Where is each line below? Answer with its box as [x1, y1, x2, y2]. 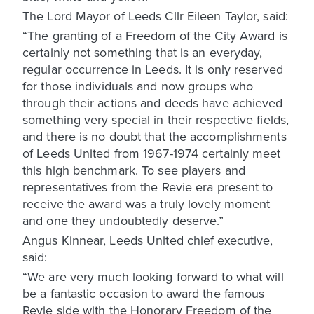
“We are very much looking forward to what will [22, 267, 284, 285]
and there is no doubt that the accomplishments [22, 127, 287, 145]
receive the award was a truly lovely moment [22, 194, 271, 212]
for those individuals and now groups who [22, 76, 254, 95]
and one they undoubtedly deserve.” [22, 211, 224, 229]
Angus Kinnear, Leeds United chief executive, [22, 231, 273, 249]
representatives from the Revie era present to [22, 177, 273, 196]
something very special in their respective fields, [22, 110, 289, 128]
